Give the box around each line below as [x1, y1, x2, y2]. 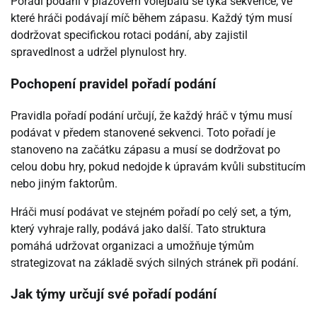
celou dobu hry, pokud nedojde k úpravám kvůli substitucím [11, 159, 306, 173]
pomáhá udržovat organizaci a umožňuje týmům [11, 238, 254, 253]
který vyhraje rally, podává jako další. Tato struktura [11, 221, 266, 236]
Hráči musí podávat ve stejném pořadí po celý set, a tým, [11, 204, 291, 219]
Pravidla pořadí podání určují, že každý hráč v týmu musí [11, 108, 292, 122]
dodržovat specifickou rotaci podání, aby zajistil [11, 28, 248, 42]
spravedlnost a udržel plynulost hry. [11, 45, 187, 59]
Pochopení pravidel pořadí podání [11, 76, 216, 92]
